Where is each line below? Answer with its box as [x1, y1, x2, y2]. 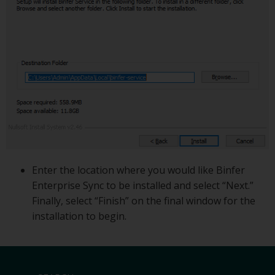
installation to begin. [31, 209, 126, 223]
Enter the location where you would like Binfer [31, 163, 245, 177]
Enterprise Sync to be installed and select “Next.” [31, 179, 254, 193]
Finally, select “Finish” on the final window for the [31, 194, 255, 208]
